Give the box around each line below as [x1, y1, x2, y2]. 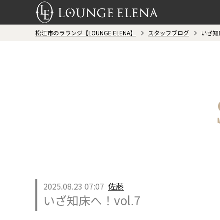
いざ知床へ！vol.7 [43, 191, 140, 209]
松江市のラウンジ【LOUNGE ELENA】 [35, 28, 136, 37]
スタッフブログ [148, 28, 189, 37]
